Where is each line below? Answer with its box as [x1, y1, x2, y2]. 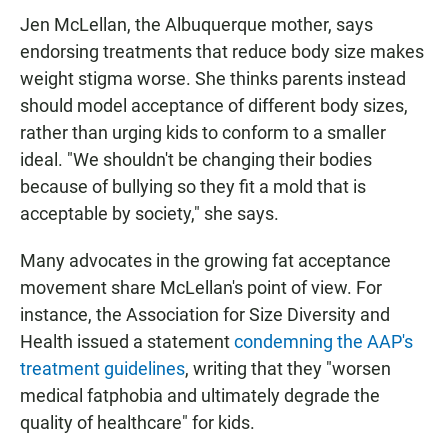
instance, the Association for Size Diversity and [20, 304, 390, 326]
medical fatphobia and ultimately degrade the [20, 385, 380, 407]
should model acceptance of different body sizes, [20, 95, 408, 117]
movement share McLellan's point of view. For [20, 277, 382, 299]
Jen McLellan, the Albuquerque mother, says [20, 14, 373, 36]
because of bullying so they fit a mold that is [20, 176, 366, 198]
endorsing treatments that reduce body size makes [20, 41, 424, 63]
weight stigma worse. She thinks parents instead [20, 68, 406, 90]
